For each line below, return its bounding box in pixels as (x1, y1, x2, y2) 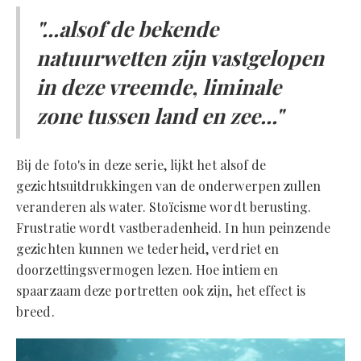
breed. (16, 303, 55, 320)
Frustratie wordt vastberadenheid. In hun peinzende (16, 219, 331, 236)
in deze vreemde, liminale (36, 73, 281, 101)
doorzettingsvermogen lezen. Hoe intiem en (16, 261, 279, 278)
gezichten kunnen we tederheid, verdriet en (16, 240, 280, 257)
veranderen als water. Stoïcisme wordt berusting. (16, 198, 311, 215)
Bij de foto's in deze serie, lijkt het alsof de (16, 156, 267, 173)
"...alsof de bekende (36, 15, 218, 43)
